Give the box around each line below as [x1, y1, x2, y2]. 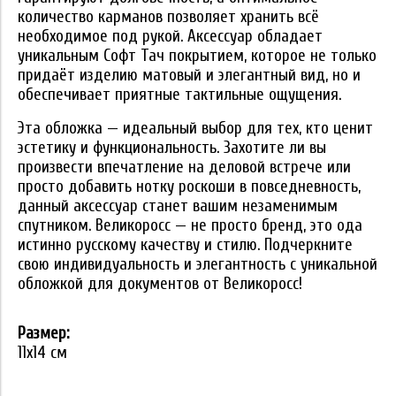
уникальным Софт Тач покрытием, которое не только [18, 46, 377, 66]
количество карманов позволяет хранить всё [18, 7, 319, 27]
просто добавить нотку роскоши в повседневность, [18, 177, 361, 197]
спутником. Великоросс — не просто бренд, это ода [18, 216, 362, 236]
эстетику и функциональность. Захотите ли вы [18, 138, 326, 158]
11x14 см [18, 343, 67, 363]
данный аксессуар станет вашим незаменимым [18, 196, 338, 217]
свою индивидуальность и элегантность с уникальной [18, 255, 377, 275]
